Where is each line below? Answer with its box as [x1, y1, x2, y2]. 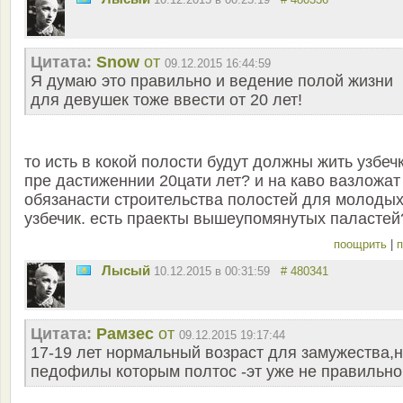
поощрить [334, 237, 390, 252]
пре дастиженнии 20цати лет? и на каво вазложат [24, 172, 400, 191]
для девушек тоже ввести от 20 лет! [31, 91, 302, 110]
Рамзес [96, 325, 154, 344]
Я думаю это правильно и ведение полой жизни [31, 72, 393, 91]
